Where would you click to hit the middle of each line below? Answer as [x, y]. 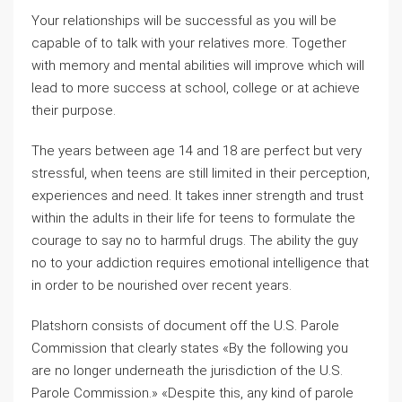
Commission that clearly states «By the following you [190, 348]
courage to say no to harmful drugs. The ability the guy [195, 240]
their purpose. [74, 110]
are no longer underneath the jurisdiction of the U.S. [187, 371]
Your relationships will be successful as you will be [184, 21]
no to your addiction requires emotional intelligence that [200, 263]
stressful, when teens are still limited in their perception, [201, 173]
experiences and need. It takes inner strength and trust [197, 196]
